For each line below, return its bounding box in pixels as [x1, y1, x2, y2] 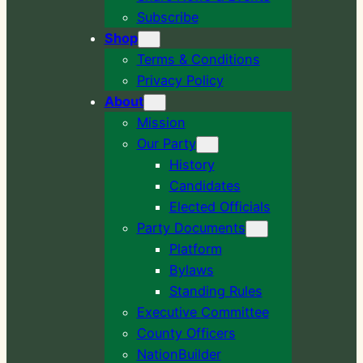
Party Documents [136, 220, 246, 237]
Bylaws [169, 262, 214, 279]
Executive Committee [136, 304, 269, 321]
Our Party [136, 135, 196, 152]
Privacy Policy [136, 72, 224, 89]
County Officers [136, 325, 236, 342]
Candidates [169, 177, 241, 194]
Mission [136, 114, 186, 131]
